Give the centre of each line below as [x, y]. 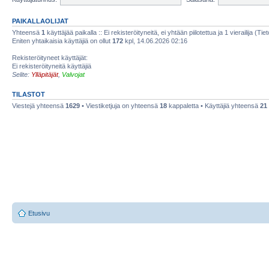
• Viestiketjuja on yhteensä [120, 106]
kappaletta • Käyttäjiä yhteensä [213, 106]
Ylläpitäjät [45, 74]
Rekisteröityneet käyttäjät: [50, 58]
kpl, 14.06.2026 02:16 [155, 41]
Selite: [22, 74]
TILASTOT [29, 94]
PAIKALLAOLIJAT [40, 21]
